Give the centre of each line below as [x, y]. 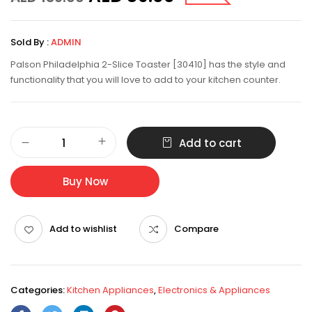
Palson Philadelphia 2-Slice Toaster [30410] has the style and [148, 64]
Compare [196, 228]
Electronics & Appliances [214, 290]
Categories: [39, 290]
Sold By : [30, 42]
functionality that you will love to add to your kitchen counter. [146, 79]
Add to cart [210, 143]
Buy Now [85, 181]
